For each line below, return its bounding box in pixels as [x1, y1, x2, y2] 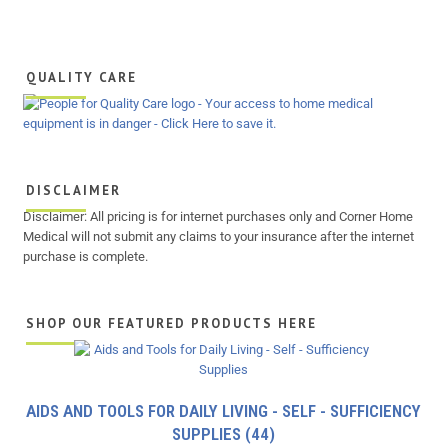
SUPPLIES [172, 424, 246, 445]
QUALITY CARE [26, 69, 138, 87]
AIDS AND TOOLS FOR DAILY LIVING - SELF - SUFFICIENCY [26, 401, 422, 422]
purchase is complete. [23, 249, 149, 265]
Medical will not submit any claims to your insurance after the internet [23, 229, 415, 245]
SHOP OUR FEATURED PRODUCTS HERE [26, 315, 318, 333]
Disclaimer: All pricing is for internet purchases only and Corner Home [23, 209, 414, 225]
